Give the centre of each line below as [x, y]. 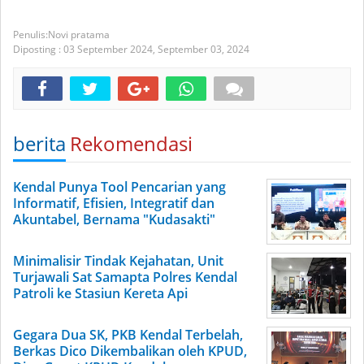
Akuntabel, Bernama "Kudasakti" [114, 219]
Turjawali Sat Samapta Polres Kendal [125, 277]
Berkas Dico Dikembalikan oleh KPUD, [130, 351]
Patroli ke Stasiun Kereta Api [100, 293]
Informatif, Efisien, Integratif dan [114, 203]
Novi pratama [79, 35]
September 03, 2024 [204, 49]
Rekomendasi [131, 143]
